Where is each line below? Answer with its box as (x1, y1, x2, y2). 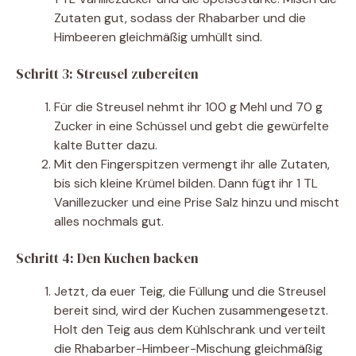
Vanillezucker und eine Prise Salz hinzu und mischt (54, 194, 339, 211)
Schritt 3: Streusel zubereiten (16, 64, 199, 84)
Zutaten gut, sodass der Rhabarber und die (54, 10, 306, 27)
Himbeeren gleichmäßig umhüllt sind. (54, 29, 262, 46)
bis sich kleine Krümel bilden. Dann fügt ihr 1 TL (54, 175, 318, 192)
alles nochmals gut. (54, 213, 164, 230)
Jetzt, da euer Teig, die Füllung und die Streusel (54, 283, 326, 300)
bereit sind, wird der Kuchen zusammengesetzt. (54, 302, 328, 319)
